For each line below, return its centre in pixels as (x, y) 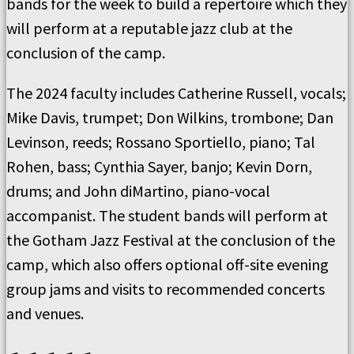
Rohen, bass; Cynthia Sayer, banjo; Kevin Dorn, (159, 167)
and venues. (45, 314)
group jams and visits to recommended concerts (166, 289)
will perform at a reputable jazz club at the (149, 28)
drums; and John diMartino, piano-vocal (138, 191)
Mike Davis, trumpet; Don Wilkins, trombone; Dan (170, 118)
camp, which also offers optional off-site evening (168, 265)
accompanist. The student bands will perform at (167, 216)
